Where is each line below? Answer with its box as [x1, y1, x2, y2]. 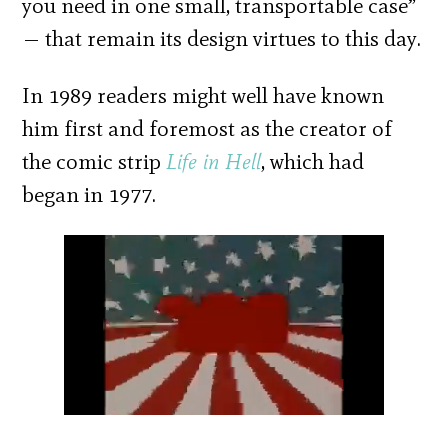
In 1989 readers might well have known [22, 81, 385, 109]
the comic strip [22, 147, 167, 175]
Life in [166, 147, 221, 175]
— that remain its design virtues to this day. [22, 24, 422, 52]
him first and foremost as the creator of [22, 114, 393, 142]
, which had [261, 147, 365, 175]
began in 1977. [22, 180, 157, 208]
